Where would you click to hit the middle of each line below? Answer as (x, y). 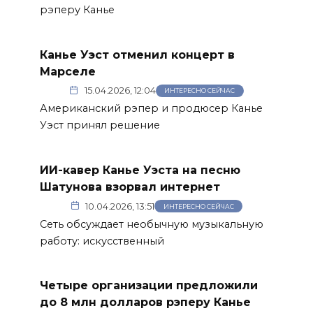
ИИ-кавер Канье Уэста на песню (140, 170)
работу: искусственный (102, 241)
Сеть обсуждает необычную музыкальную (151, 224)
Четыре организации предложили (148, 285)
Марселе (67, 71)
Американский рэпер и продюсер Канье (151, 109)
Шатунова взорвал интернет (130, 187)
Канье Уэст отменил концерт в (137, 54)
